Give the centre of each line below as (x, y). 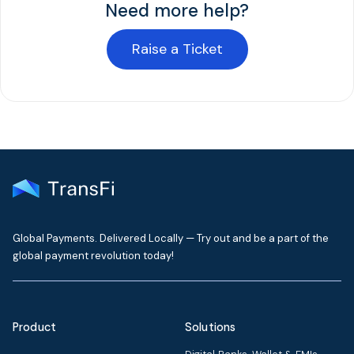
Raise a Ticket (177, 49)
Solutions (211, 327)
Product (35, 327)
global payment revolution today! (93, 256)
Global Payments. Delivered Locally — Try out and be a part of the (171, 238)
